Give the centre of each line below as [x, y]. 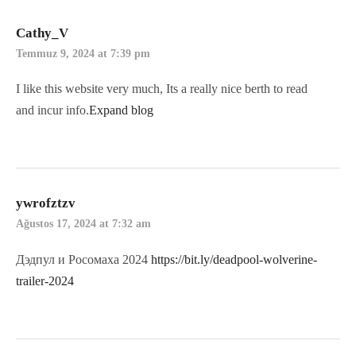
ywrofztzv [46, 203]
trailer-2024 [45, 281]
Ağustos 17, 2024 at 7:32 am [83, 224]
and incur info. [52, 110]
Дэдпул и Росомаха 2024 [83, 259]
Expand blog [121, 110]
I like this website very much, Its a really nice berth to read [162, 89]
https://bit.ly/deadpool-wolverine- [234, 259]
